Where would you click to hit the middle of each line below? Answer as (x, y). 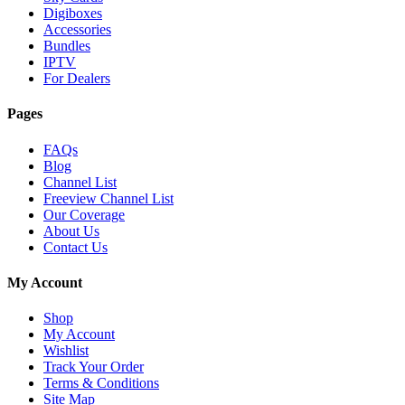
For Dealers (77, 79)
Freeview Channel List (108, 198)
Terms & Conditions (101, 383)
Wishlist (66, 351)
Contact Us (75, 247)
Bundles (67, 46)
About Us (71, 231)
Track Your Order (94, 367)
